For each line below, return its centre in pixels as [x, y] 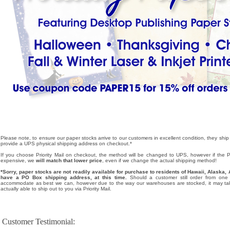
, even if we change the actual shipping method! [159, 160]
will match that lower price [69, 160]
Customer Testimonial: [39, 222]
